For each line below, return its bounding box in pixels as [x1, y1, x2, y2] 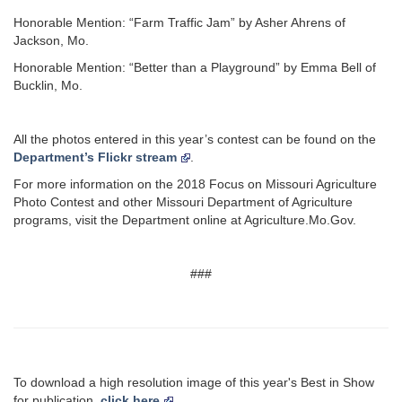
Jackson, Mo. [13, 33, 89, 48]
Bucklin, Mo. [13, 78, 83, 92]
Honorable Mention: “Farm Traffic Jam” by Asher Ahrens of [13, 15, 345, 30]
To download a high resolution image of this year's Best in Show [13, 375, 374, 389]
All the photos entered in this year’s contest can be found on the [13, 132, 376, 146]
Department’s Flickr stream [13, 150, 177, 164]
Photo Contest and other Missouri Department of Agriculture [13, 195, 353, 209]
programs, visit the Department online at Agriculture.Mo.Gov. [13, 213, 356, 227]
